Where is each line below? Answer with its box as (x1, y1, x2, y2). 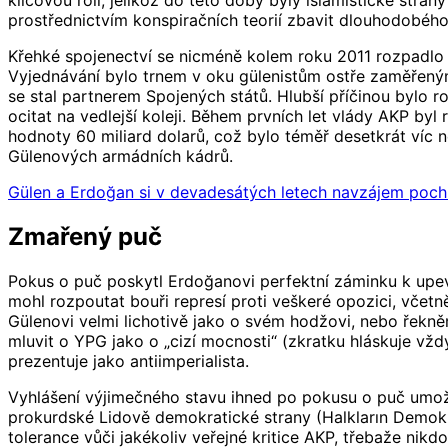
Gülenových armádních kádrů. (8, 146, 233, 167)
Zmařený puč (8, 222, 162, 252)
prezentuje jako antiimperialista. (8, 351, 249, 372)
